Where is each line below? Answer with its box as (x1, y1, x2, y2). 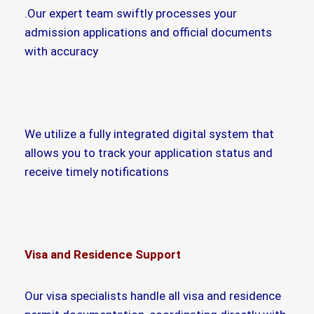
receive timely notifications (25, 164, 169, 179)
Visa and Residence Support (25, 247, 181, 261)
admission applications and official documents (25, 25, 272, 39)
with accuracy (25, 43, 98, 58)
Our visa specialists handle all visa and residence (25, 288, 281, 303)
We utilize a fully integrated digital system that (25, 126, 274, 141)
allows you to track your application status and (25, 145, 273, 160)
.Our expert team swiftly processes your (25, 6, 237, 20)
